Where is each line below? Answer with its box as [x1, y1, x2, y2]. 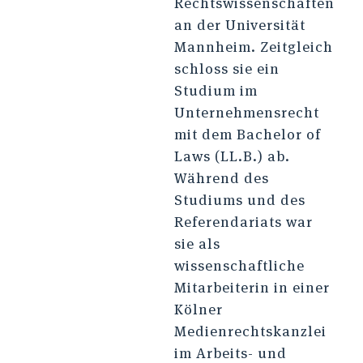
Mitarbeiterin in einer [173, 278, 330, 297]
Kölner [173, 300, 223, 319]
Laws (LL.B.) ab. [173, 147, 290, 166]
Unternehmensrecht [173, 103, 319, 122]
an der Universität [173, 15, 305, 35]
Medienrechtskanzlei [173, 322, 327, 341]
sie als [173, 234, 220, 254]
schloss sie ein [173, 59, 280, 79]
